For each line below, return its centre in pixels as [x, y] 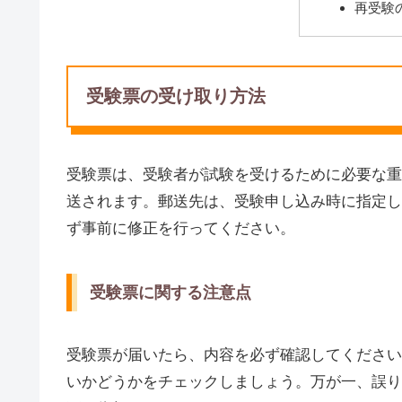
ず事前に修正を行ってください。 [181, 228]
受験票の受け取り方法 [176, 96]
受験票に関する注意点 [170, 293]
